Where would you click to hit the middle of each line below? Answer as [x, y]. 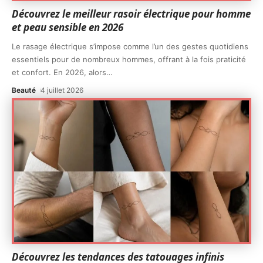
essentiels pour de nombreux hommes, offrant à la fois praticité [129, 59]
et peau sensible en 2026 [68, 27]
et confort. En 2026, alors [59, 72]
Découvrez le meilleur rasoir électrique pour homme [131, 14]
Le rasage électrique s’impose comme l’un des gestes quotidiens [130, 46]
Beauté [24, 90]
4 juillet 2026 [62, 90]
